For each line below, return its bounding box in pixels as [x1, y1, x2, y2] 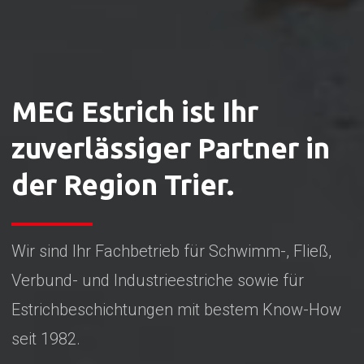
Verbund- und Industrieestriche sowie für [11, 270, 304, 290]
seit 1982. [11, 328, 80, 349]
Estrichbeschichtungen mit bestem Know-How [11, 299, 341, 319]
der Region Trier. [11, 168, 234, 201]
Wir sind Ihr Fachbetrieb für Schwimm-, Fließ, [11, 240, 331, 261]
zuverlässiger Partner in [11, 132, 330, 165]
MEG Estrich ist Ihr [11, 95, 258, 128]
